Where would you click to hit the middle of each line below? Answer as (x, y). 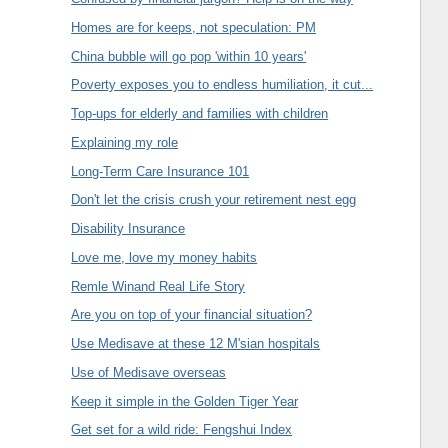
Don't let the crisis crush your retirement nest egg (214, 200)
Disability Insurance (128, 229)
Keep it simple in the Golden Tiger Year (185, 401)
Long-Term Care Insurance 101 (160, 171)
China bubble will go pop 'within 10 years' (189, 56)
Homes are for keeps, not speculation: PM (194, 27)
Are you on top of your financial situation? (192, 315)
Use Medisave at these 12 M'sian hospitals (196, 344)
